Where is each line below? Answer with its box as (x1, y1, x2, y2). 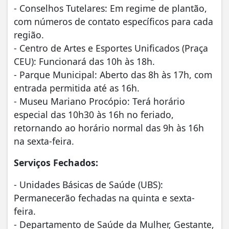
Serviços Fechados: (14, 156, 98, 169)
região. (14, 29, 44, 41)
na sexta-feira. (14, 135, 74, 148)
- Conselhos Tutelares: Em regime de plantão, (14, 2, 207, 15)
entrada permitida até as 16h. (14, 82, 140, 95)
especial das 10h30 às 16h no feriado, (14, 108, 174, 121)
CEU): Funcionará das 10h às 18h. (14, 55, 155, 68)
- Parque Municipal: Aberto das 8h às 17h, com (14, 68, 212, 81)
